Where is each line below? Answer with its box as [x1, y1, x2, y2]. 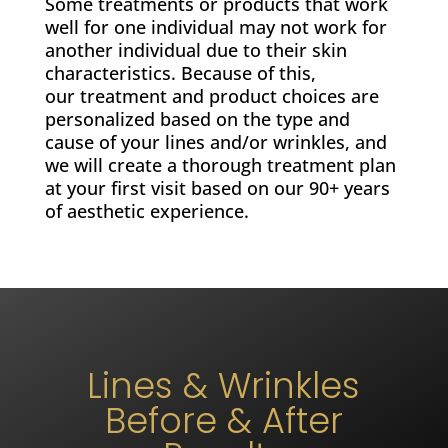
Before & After [104, 396, 343, 445]
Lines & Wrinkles [87, 361, 361, 410]
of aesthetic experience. [44, 199, 249, 223]
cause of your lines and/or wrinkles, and [44, 130, 387, 154]
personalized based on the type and [44, 107, 350, 131]
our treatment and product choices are [44, 84, 379, 108]
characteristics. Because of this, [44, 61, 316, 85]
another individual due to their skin [44, 38, 347, 62]
